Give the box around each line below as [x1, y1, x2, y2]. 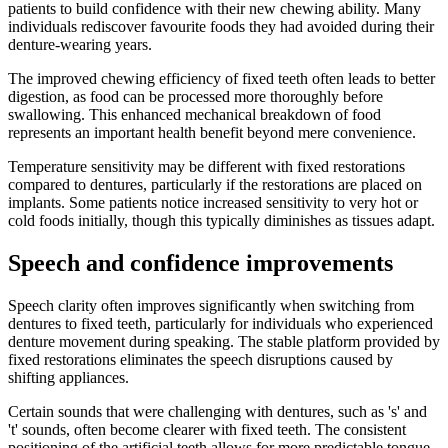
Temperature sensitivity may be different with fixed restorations [8, 157, 405, 175]
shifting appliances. [8, 368, 129, 386]
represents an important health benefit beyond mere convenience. [8, 123, 416, 141]
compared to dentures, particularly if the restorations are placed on [8, 175, 422, 193]
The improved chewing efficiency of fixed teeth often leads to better [8, 69, 435, 87]
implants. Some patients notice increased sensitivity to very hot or [8, 193, 418, 211]
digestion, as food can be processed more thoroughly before [8, 87, 383, 105]
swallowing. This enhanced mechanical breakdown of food [8, 105, 381, 123]
